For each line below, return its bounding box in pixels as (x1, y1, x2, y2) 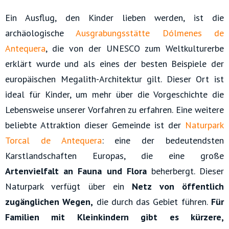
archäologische (5, 27, 76, 39)
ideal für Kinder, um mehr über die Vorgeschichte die (5, 88, 224, 101)
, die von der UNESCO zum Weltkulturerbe (45, 42, 224, 55)
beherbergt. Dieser (151, 165, 224, 177)
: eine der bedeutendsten (101, 134, 224, 147)
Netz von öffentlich (132, 180, 224, 193)
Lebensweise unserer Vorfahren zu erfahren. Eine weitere (5, 104, 224, 116)
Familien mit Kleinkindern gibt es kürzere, (5, 211, 224, 223)
